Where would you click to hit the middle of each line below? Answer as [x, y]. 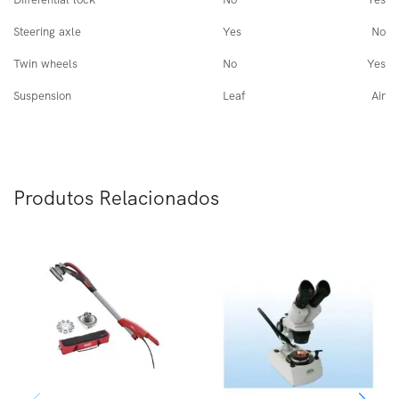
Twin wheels [45, 64]
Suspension [42, 96]
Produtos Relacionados [116, 198]
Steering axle [47, 32]
